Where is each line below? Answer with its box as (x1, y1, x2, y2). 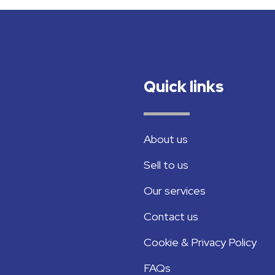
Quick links (144, 77, 223, 98)
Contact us (144, 209, 198, 224)
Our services (144, 184, 206, 198)
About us (144, 132, 188, 147)
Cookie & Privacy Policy (144, 235, 257, 250)
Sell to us (144, 158, 188, 172)
